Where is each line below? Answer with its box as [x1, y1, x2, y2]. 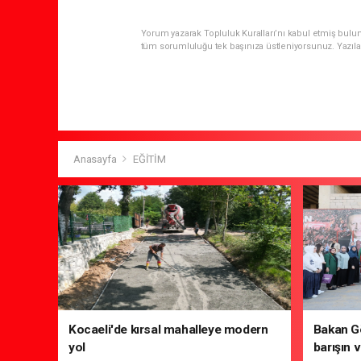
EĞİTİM [132, 153, 166, 166]
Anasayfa [73, 153, 119, 166]
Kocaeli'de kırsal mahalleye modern [68, 322, 268, 338]
